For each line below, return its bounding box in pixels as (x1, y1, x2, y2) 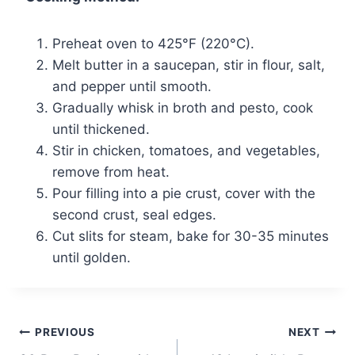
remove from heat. (52, 163, 170, 180)
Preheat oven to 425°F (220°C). (52, 35, 254, 52)
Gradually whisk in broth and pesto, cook (52, 99, 313, 116)
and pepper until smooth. (52, 78, 212, 94)
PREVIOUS (35, 326, 95, 339)
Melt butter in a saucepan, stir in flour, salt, (52, 56, 325, 73)
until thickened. (52, 120, 150, 137)
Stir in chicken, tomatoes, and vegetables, (52, 142, 320, 158)
